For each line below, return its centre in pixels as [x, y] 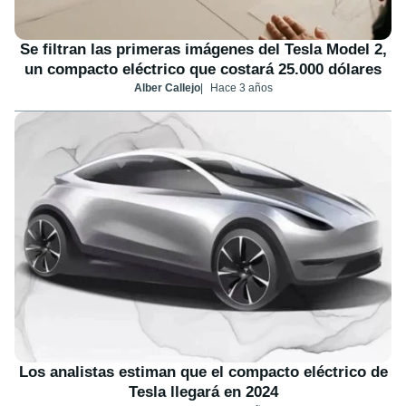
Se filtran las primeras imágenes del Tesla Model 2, [203, 50]
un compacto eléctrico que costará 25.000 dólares [203, 70]
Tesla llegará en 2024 [203, 392]
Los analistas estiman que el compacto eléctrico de [203, 372]
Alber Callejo [167, 88]
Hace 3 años [241, 88]
